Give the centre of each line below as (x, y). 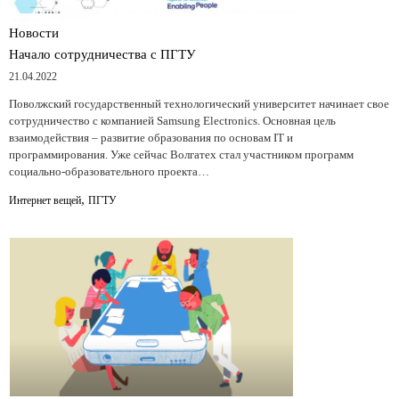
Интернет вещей (45, 200)
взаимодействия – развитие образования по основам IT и (151, 137)
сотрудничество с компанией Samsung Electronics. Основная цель (172, 120)
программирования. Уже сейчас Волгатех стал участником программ (181, 154)
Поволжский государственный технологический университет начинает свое (199, 103)
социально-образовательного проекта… (109, 171)
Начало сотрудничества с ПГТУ (102, 54)
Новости (34, 33)
